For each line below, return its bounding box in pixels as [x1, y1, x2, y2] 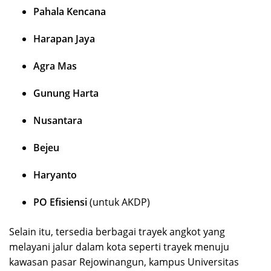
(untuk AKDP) [87, 195, 150, 209]
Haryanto [33, 168, 77, 182]
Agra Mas [33, 59, 77, 73]
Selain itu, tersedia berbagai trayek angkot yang [9, 225, 225, 239]
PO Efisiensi [33, 195, 87, 209]
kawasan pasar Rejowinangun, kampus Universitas [9, 255, 239, 269]
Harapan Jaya [33, 32, 95, 46]
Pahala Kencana [33, 5, 106, 19]
